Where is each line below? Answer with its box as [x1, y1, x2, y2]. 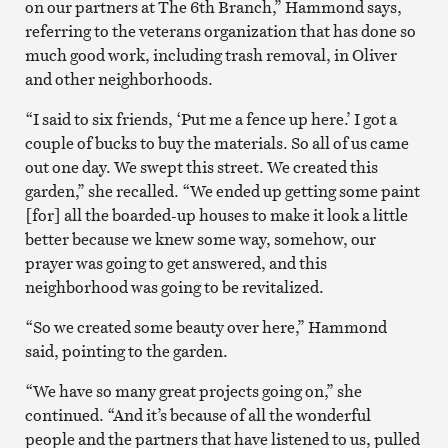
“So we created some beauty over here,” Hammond [24, 316, 387, 339]
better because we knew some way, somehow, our [24, 228, 376, 251]
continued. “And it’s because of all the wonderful [24, 404, 371, 427]
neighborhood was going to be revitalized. [24, 276, 324, 299]
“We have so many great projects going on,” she [24, 380, 362, 403]
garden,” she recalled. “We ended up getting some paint [24, 180, 420, 203]
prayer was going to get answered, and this [24, 252, 327, 275]
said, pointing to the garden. [24, 340, 228, 363]
